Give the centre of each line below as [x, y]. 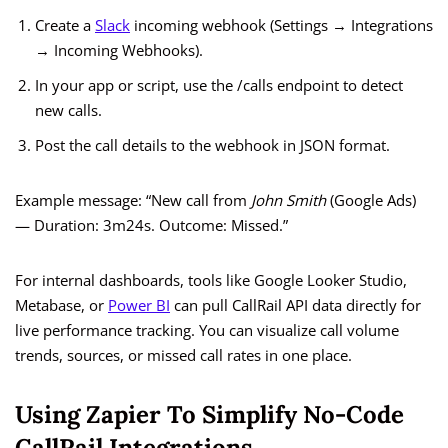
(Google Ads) [371, 200]
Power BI [139, 305]
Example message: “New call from [133, 200]
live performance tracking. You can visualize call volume [207, 330]
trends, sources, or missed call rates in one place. [183, 355]
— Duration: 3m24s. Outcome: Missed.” [151, 225]
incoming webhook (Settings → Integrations [281, 25]
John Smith [288, 200]
